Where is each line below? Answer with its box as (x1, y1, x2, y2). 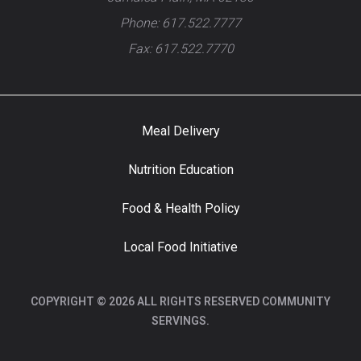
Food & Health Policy (121, 201, 240, 217)
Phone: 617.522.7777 (120, 15, 241, 31)
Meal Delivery (141, 123, 220, 139)
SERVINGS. (151, 314, 210, 328)
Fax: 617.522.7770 (127, 41, 234, 57)
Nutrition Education (127, 162, 234, 178)
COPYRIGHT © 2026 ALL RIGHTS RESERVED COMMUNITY (31, 295, 330, 309)
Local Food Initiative (123, 239, 238, 255)
